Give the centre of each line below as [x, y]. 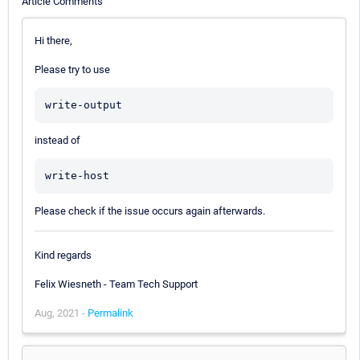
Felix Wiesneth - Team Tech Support [116, 284]
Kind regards [63, 255]
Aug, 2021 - [61, 313]
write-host [77, 175]
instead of [57, 140]
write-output [84, 104]
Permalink [110, 313]
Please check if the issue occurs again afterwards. [150, 211]
